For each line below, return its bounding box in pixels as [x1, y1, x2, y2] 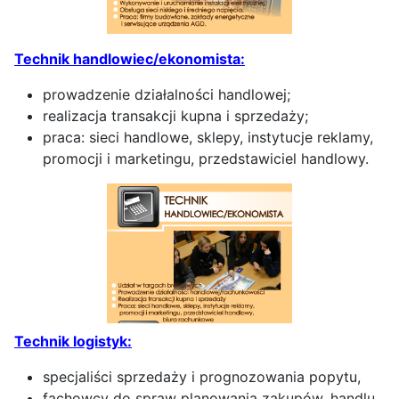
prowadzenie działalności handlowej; [43, 85, 290, 103]
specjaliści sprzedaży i [43, 367, 195, 386]
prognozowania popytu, [195, 367, 361, 386]
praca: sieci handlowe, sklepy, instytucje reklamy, [43, 127, 373, 146]
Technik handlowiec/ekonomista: [14, 49, 245, 68]
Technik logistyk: [14, 331, 132, 350]
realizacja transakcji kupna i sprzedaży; [43, 106, 308, 125]
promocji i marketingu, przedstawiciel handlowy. [43, 149, 369, 167]
